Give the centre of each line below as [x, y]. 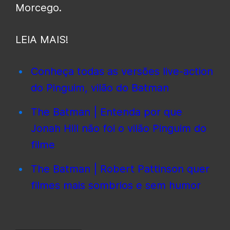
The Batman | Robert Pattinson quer [120, 169]
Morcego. [39, 8]
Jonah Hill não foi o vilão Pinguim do [119, 129]
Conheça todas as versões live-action [122, 72]
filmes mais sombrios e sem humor [116, 186]
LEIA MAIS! [42, 40]
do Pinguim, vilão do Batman [100, 88]
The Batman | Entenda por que [107, 112]
